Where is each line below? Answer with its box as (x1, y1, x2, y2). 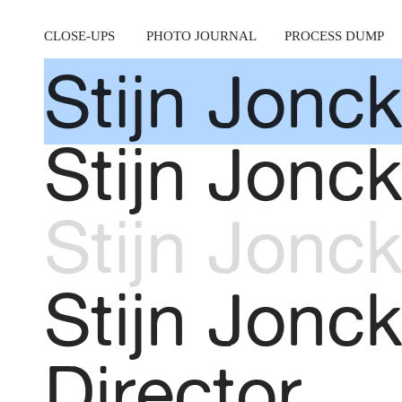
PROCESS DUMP (284, 28, 383, 44)
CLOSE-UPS (43, 28, 115, 44)
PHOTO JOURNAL (145, 28, 256, 44)
